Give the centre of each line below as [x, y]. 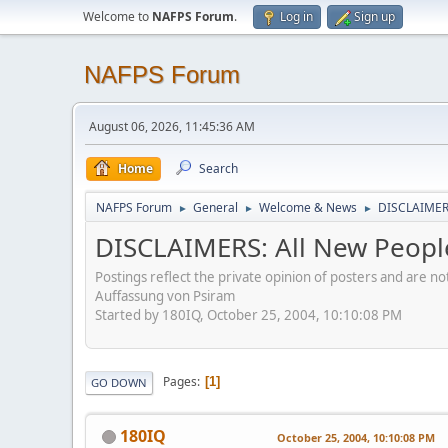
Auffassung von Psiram [165, 295]
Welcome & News [308, 207]
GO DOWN [119, 382]
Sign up [374, 16]
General [215, 207]
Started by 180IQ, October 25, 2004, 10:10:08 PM [248, 314]
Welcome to [117, 16]
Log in [296, 16]
